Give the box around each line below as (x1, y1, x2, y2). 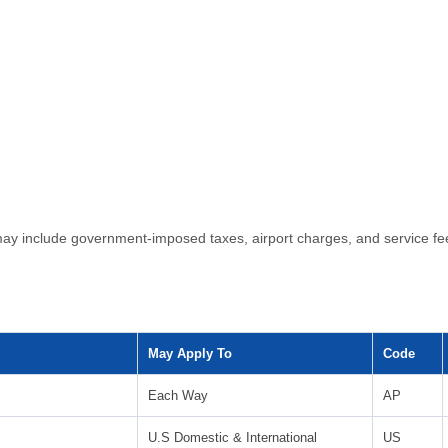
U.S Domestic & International (147, 430, 317, 445)
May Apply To (147, 346, 232, 361)
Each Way (147, 388, 208, 403)
